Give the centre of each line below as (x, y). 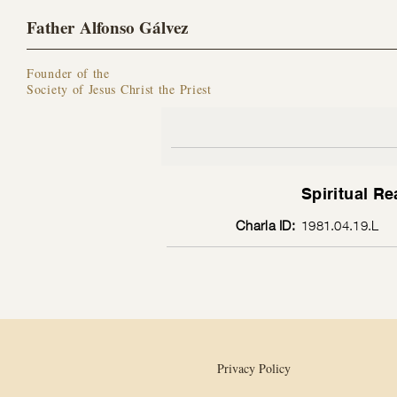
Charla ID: (265, 225)
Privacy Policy (254, 368)
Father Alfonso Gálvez (107, 27)
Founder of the (71, 73)
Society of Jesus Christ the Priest (119, 89)
